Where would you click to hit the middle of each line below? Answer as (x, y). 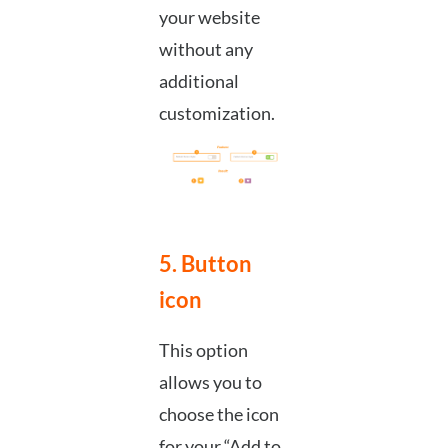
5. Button (205, 263)
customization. (216, 113)
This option (203, 349)
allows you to (210, 381)
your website (209, 17)
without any (205, 49)
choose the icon (218, 413)
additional (198, 81)
